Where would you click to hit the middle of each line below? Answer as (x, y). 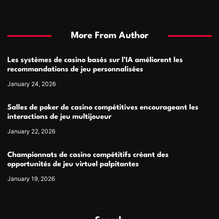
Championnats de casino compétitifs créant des (88, 155)
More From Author (109, 35)
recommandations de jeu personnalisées (75, 69)
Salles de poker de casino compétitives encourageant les (103, 108)
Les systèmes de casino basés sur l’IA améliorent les (95, 60)
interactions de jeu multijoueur (59, 117)
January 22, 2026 (31, 131)
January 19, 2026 (31, 178)
